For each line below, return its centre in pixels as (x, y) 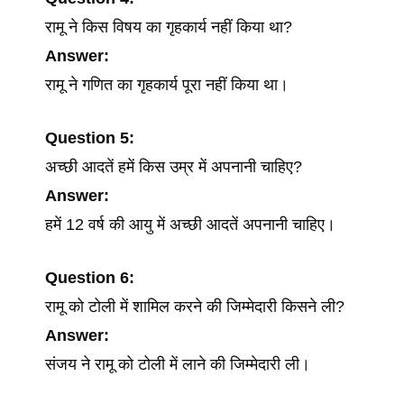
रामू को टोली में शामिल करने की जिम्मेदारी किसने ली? (195, 307)
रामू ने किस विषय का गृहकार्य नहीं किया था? (169, 27)
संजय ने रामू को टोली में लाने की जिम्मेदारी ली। (178, 364)
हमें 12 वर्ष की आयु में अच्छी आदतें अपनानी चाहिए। (190, 225)
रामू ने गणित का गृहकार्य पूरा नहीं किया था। (167, 85)
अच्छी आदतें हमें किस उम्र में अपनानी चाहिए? (174, 167)
